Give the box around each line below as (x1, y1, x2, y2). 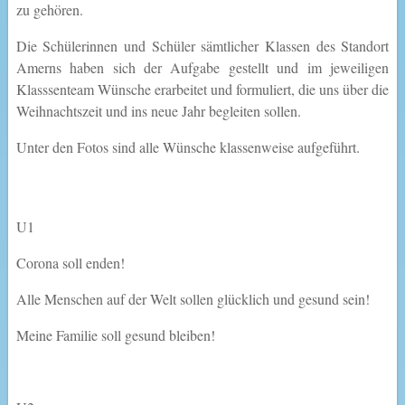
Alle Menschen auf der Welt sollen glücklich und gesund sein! (15, 289, 370, 309)
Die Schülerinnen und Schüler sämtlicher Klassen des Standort (15, 36, 390, 56)
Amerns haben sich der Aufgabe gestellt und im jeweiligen (15, 58, 390, 78)
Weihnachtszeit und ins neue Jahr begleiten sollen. (15, 101, 301, 121)
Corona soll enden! (15, 253, 125, 273)
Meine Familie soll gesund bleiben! (15, 325, 215, 345)
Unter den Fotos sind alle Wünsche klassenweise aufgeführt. (15, 137, 360, 157)
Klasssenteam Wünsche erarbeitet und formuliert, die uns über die (15, 80, 390, 99)
